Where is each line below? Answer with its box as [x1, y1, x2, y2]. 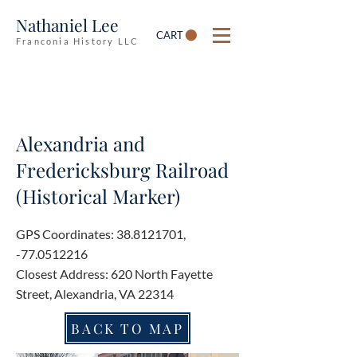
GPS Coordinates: [16, 226, 116, 241]
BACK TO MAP [71, 320, 184, 337]
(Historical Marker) [16, 183, 180, 209]
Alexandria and [16, 131, 145, 156]
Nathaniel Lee [16, 14, 119, 36]
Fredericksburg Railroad [16, 157, 229, 182]
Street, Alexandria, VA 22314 [16, 286, 174, 301]
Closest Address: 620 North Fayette [16, 266, 213, 281]
